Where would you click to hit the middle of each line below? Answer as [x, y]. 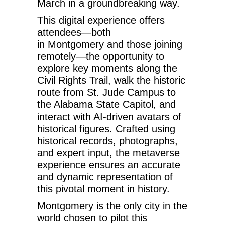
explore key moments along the [107, 69]
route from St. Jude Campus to [106, 93]
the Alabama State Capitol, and [106, 105]
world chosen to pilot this [92, 218]
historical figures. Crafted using [106, 129]
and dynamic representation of [105, 177]
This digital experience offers [101, 20]
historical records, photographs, [107, 141]
